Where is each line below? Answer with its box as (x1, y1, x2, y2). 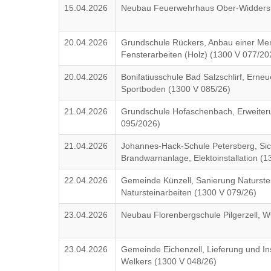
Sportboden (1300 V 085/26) (121, 84, 231, 94)
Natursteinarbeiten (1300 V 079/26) (121, 188, 257, 197)
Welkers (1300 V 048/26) (121, 256, 217, 266)
